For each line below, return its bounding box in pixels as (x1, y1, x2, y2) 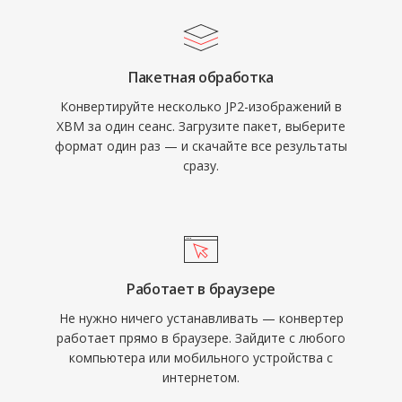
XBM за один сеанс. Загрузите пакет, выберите (57, 118, 345, 135)
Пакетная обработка (127, 67, 275, 87)
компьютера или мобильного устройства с (69, 349, 333, 366)
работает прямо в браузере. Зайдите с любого (57, 329, 345, 346)
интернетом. (162, 369, 240, 386)
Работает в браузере (127, 279, 275, 299)
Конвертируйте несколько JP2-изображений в (60, 98, 342, 115)
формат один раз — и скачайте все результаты (55, 137, 347, 154)
